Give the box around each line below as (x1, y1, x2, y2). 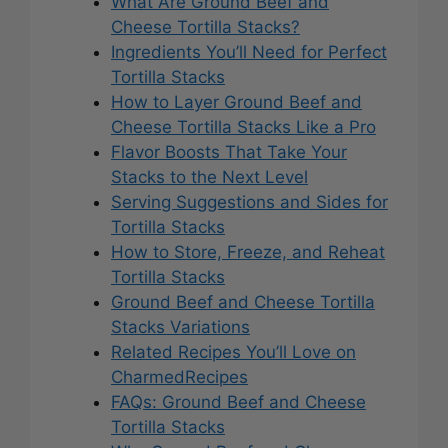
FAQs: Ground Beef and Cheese (111, 392, 366, 413)
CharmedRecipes (111, 367, 248, 388)
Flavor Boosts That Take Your (111, 142, 347, 163)
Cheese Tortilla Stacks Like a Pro (111, 117, 376, 138)
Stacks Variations (111, 317, 250, 338)
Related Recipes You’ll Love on (111, 342, 356, 363)
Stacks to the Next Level (111, 167, 308, 188)
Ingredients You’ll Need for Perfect (111, 42, 387, 63)
